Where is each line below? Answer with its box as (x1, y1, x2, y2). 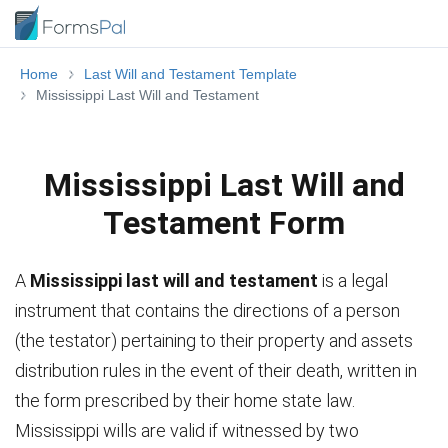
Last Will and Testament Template (84, 66, 297, 82)
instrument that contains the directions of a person (15, 300, 400, 321)
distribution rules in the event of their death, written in (15, 360, 417, 381)
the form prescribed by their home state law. (15, 390, 355, 411)
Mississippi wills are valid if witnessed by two (15, 420, 359, 441)
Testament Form (103, 204, 345, 242)
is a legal (318, 270, 388, 291)
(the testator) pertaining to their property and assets (15, 330, 413, 351)
